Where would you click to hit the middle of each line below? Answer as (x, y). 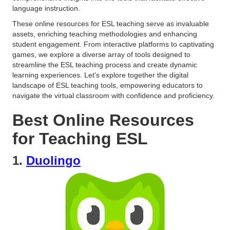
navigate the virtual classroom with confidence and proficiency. (113, 96)
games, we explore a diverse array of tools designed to (101, 55)
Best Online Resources (103, 120)
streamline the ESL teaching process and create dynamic (105, 65)
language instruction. (46, 8)
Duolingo (53, 161)
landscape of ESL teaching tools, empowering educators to (108, 85)
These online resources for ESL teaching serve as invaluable (111, 24)
